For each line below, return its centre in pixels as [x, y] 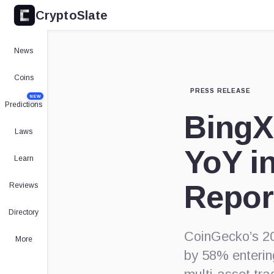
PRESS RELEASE [220, 91]
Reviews [24, 185]
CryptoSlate [72, 15]
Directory [24, 212]
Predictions [24, 105]
